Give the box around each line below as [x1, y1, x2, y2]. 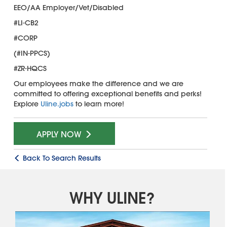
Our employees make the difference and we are [13, 79, 183, 88]
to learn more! [73, 99, 124, 108]
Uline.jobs [40, 99, 73, 108]
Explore [13, 99, 41, 108]
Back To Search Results [20, 154, 101, 163]
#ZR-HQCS [13, 63, 47, 73]
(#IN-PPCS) [13, 48, 50, 58]
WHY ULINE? [69, 187, 156, 208]
